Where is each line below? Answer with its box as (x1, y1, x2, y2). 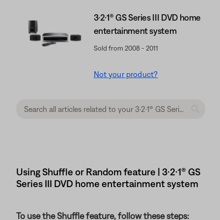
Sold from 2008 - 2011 (93, 44, 158, 52)
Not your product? (93, 70, 158, 79)
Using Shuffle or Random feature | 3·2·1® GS (16, 166, 200, 177)
